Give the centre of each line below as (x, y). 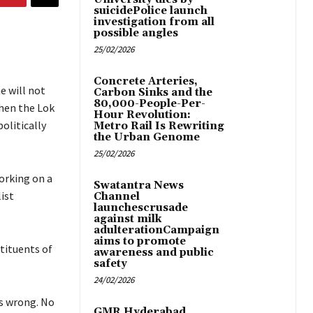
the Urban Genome (147, 138)
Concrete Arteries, (146, 82)
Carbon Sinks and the (153, 93)
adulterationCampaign (156, 231)
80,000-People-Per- (150, 104)
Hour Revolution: (142, 115)
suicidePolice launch (151, 11)
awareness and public (154, 253)
